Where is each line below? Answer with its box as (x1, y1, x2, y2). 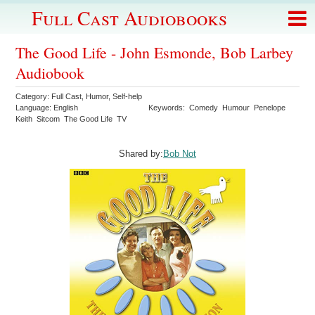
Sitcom (37, 115, 60, 123)
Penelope (254, 103, 286, 112)
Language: (15, 103, 54, 112)
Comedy (189, 103, 219, 112)
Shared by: (119, 148, 163, 160)
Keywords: (148, 103, 190, 112)
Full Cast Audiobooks (32, 4, 227, 31)
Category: (15, 92, 52, 101)
